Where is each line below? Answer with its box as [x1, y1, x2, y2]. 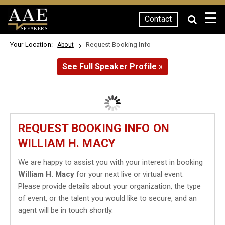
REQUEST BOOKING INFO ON [18, 122, 169, 135]
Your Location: [10, 41, 56, 48]
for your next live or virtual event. [74, 170, 184, 179]
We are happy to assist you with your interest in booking [18, 158, 203, 167]
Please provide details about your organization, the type [18, 182, 201, 191]
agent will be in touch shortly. [18, 206, 113, 215]
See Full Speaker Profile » [62, 62, 163, 71]
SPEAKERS [20, 25, 48, 31]
